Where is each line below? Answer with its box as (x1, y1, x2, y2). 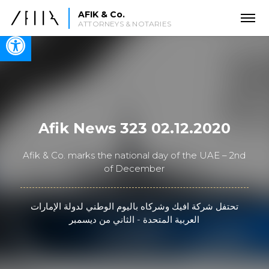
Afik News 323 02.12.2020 (38, 119, 231, 137)
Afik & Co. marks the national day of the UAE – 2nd (23, 150, 246, 161)
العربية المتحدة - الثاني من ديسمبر (69, 214, 200, 225)
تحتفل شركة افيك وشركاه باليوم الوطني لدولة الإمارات (30, 201, 238, 212)
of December (104, 163, 165, 174)
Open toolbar (5, 23, 73, 47)
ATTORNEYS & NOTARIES (78, 19, 171, 28)
